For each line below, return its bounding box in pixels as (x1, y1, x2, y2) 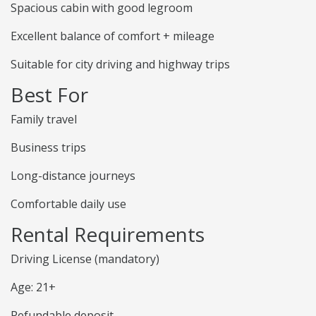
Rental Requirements (11, 221, 205, 248)
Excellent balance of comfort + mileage (11, 28, 214, 44)
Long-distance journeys (11, 168, 135, 184)
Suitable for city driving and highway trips (11, 56, 230, 73)
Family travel (11, 111, 77, 128)
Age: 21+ (11, 279, 56, 296)
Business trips (11, 140, 86, 156)
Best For (11, 81, 88, 109)
